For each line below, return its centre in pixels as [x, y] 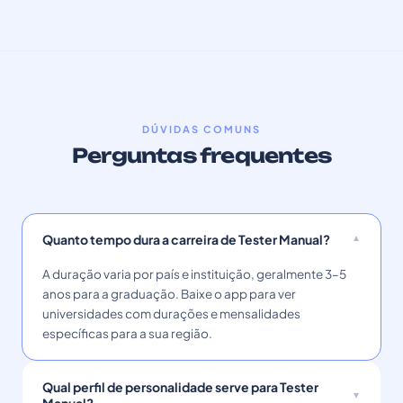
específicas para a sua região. [127, 333]
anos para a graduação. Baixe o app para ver [169, 294]
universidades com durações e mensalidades [171, 313]
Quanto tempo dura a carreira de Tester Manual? [186, 239]
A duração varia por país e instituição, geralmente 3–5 [194, 274]
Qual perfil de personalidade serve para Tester [180, 387]
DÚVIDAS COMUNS [201, 129]
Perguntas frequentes [201, 155]
